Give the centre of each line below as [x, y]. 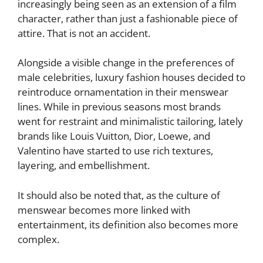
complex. [38, 239]
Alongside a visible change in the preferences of [126, 63]
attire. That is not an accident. [84, 33]
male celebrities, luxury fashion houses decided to [131, 77]
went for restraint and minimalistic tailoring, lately [130, 121]
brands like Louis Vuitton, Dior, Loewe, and [114, 136]
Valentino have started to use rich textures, [115, 151]
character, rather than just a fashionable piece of [128, 18]
